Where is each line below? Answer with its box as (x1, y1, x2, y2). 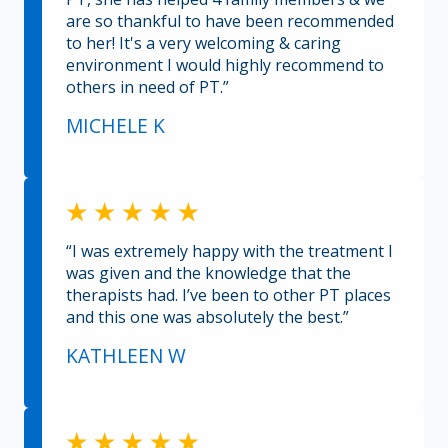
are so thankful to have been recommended (66, 10, 394, 33)
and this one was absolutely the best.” (66, 306, 349, 329)
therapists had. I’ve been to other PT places (66, 284, 391, 307)
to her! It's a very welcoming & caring (66, 32, 341, 55)
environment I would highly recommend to (66, 54, 384, 77)
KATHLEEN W (66, 342, 186, 370)
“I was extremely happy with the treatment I (66, 240, 393, 263)
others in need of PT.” (66, 76, 229, 99)
